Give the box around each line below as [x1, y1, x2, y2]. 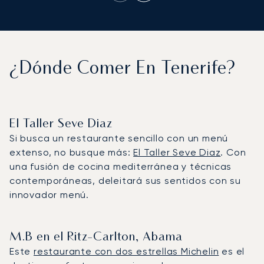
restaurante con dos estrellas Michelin [34, 245, 219, 257]
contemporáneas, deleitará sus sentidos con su [9, 174, 241, 186]
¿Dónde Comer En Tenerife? [9, 60, 236, 78]
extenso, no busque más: [9, 146, 134, 158]
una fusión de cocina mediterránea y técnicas [9, 160, 232, 172]
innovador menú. [9, 189, 90, 200]
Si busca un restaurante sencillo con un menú [9, 132, 229, 144]
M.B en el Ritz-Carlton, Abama [9, 231, 183, 243]
